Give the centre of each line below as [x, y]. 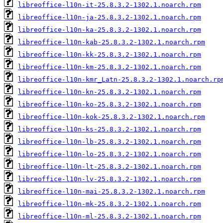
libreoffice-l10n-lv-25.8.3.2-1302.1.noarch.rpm [110, 179]
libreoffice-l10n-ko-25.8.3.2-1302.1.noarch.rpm [110, 104]
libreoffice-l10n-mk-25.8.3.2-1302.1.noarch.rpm [110, 204]
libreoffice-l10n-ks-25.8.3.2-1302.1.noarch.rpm [110, 129]
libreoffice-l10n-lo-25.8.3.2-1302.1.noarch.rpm [110, 154]
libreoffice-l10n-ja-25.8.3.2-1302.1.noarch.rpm [110, 17]
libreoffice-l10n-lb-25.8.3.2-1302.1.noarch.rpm [110, 141]
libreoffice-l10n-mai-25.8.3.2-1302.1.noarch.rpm [111, 191]
